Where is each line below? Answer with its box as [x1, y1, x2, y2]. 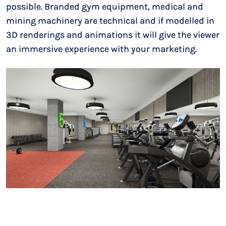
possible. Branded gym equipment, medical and [6, 1, 203, 13]
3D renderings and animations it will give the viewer [6, 29, 219, 41]
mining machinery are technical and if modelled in [6, 15, 214, 27]
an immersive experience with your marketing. [6, 43, 197, 55]
